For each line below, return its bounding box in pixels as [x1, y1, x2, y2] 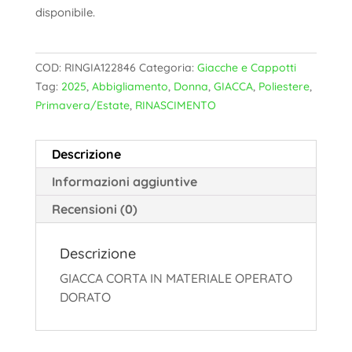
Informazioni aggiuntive [51, 174, 197, 190]
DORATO [59, 289, 111, 306]
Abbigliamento [91, 79, 168, 94]
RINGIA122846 [64, 60, 136, 75]
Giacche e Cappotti [196, 60, 296, 75]
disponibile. [35, 5, 95, 20]
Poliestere [258, 79, 310, 94]
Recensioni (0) [51, 201, 137, 218]
